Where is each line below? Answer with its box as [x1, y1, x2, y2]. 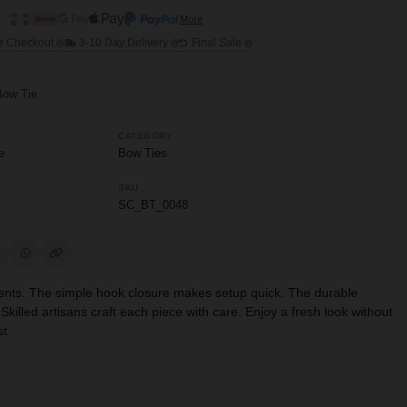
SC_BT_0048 [117, 198, 188, 212]
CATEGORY [117, 131, 174, 141]
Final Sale [192, 36, 245, 49]
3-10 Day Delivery [79, 36, 172, 49]
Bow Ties [117, 146, 167, 160]
